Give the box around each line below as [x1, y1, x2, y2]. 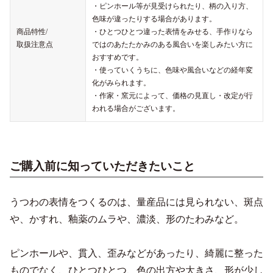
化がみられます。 [92, 78, 151, 87]
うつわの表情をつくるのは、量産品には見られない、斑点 [10, 196, 263, 207]
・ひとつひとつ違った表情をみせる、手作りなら [92, 27, 253, 36]
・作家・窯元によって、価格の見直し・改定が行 [92, 91, 253, 100]
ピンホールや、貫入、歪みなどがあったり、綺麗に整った [10, 247, 263, 258]
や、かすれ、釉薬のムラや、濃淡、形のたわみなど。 [10, 213, 244, 224]
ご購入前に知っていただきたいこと [10, 159, 195, 172]
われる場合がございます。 [92, 104, 180, 113]
